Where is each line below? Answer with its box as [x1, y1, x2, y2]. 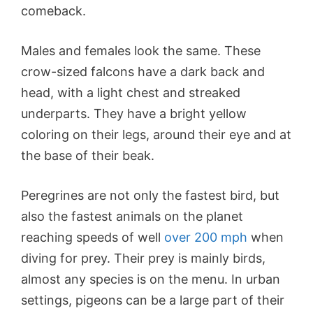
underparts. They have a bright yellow [21, 105, 247, 121]
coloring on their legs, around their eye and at [21, 126, 291, 142]
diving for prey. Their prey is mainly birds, [21, 250, 265, 265]
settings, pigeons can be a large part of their [21, 292, 284, 307]
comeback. [21, 3, 86, 18]
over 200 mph [164, 229, 247, 245]
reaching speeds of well [21, 229, 164, 245]
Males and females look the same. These [21, 43, 261, 58]
